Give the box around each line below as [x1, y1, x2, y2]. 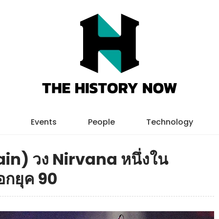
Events [30, 116, 57, 128]
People [88, 116, 115, 128]
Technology [146, 116, 193, 128]
